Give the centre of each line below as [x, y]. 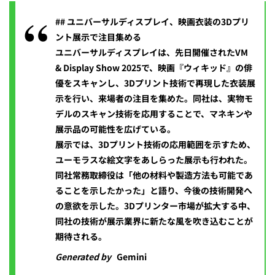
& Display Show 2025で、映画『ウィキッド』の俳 [154, 68]
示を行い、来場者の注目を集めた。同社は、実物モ [154, 99]
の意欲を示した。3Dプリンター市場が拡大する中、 [155, 206]
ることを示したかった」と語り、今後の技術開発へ [154, 191]
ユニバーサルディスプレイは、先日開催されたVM [152, 52]
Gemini [132, 257]
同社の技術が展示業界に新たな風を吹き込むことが [154, 221]
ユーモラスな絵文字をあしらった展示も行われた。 [154, 160]
